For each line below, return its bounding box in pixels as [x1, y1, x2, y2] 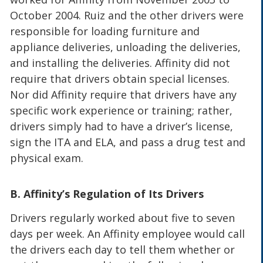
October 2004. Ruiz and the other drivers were [10, 8, 244, 22]
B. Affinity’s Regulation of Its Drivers [10, 187, 204, 201]
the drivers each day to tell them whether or [10, 242, 235, 257]
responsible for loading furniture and [10, 23, 200, 38]
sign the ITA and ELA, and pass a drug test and [10, 134, 246, 149]
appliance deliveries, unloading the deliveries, [10, 39, 241, 54]
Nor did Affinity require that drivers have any [10, 87, 237, 102]
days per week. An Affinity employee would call [10, 227, 245, 241]
